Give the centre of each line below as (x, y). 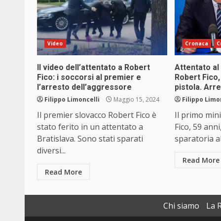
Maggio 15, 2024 (136, 100)
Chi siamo (181, 206)
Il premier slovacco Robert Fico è (97, 115)
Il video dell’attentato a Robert (93, 68)
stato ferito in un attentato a (90, 127)
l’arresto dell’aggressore (84, 87)
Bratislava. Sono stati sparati (90, 139)
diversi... (51, 151)
